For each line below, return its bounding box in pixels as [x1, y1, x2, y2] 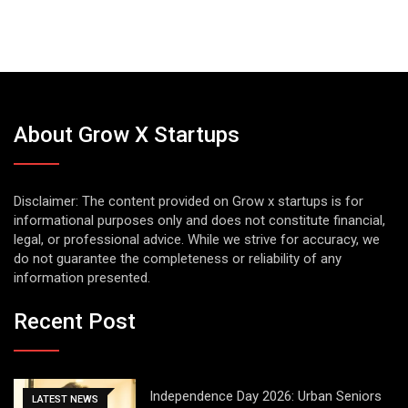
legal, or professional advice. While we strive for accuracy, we [14, 231, 380, 249]
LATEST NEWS [32, 393, 98, 405]
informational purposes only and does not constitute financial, [14, 212, 385, 229]
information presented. [14, 270, 150, 287]
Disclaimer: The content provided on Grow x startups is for [14, 193, 363, 210]
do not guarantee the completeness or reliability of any [14, 250, 342, 268]
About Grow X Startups [14, 122, 240, 148]
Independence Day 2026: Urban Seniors [148, 387, 382, 404]
